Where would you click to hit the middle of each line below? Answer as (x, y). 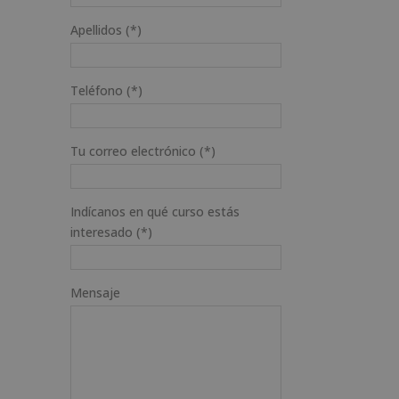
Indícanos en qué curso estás (155, 212)
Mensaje (95, 293)
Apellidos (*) (106, 30)
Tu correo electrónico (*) (142, 151)
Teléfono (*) (106, 90)
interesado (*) (111, 232)
